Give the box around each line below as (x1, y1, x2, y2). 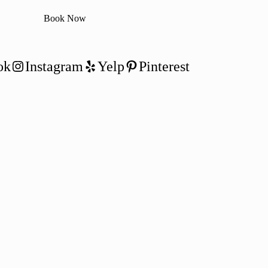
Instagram (25, 58, 83, 74)
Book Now (43, 13, 86, 23)
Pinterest (138, 58, 190, 74)
